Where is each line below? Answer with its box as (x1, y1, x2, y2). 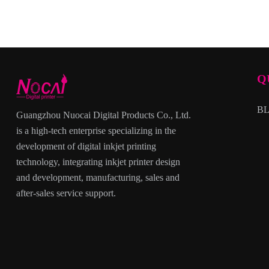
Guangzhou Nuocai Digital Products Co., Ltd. (16, 110, 191, 120)
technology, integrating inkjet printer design (16, 157, 180, 167)
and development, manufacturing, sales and (16, 172, 180, 183)
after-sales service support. (16, 188, 116, 198)
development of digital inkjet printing (16, 141, 156, 151)
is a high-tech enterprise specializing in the (16, 125, 176, 136)
